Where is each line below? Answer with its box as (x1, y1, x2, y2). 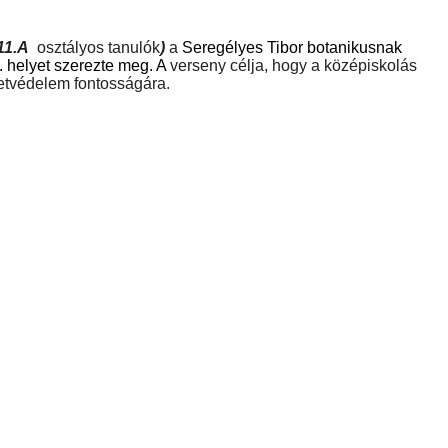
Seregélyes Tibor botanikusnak (182, 39, 402, 57)
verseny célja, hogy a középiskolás (170, 57, 417, 75)
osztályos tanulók (37, 39, 160, 57)
